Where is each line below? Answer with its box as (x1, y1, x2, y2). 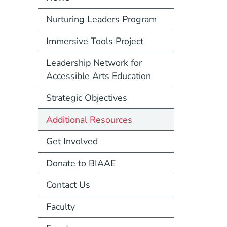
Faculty (46, 200, 75, 213)
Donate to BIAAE (46, 157, 116, 169)
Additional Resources (46, 113, 132, 126)
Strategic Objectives (46, 91, 127, 104)
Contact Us (46, 178, 90, 191)
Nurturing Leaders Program (46, 13, 157, 25)
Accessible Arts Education (46, 69, 151, 82)
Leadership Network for (46, 56, 142, 69)
